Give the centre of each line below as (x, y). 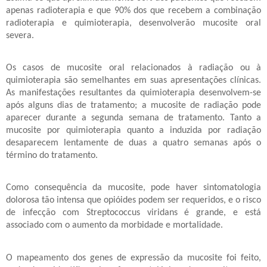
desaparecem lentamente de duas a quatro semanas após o (133, 143)
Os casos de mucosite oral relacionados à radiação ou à (133, 68)
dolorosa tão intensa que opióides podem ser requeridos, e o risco (133, 201)
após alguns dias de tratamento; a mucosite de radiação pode (133, 105)
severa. (20, 35)
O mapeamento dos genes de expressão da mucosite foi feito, (133, 258)
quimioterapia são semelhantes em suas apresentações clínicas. (133, 80)
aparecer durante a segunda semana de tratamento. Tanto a (133, 118)
